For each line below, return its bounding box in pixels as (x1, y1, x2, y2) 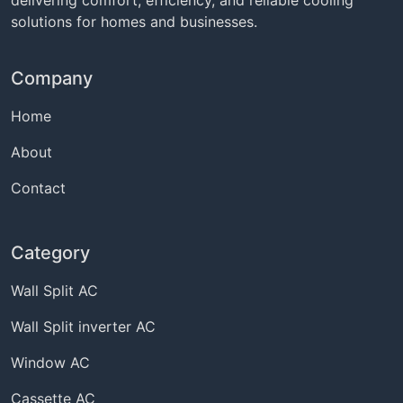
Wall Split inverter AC (11, 317, 156, 336)
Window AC (11, 353, 90, 372)
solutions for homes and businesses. (11, 12, 257, 31)
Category (11, 241, 90, 264)
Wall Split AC (11, 281, 98, 300)
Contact (11, 179, 66, 198)
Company (11, 67, 93, 90)
